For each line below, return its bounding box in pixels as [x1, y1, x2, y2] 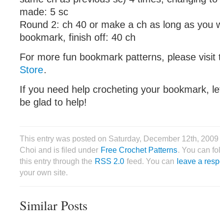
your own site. [20, 168, 68, 177]
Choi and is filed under [20, 145, 100, 154]
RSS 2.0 [95, 157, 124, 165]
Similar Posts [20, 196, 87, 214]
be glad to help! [20, 97, 87, 108]
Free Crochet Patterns [101, 145, 177, 154]
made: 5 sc [20, 6, 68, 17]
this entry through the [20, 157, 94, 165]
